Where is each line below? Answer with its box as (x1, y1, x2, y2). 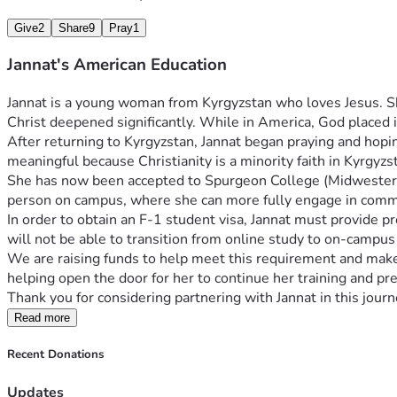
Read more (14, 311, 70, 325)
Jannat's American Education (7, 53, 227, 77)
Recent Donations (7, 346, 104, 363)
